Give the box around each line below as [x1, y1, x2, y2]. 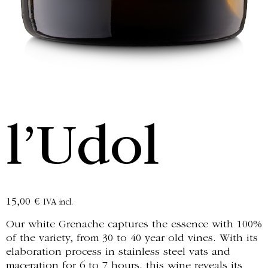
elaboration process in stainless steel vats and [6, 246, 230, 258]
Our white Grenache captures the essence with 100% [6, 219, 262, 230]
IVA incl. [43, 198, 73, 207]
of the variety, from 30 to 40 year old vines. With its [6, 233, 258, 244]
